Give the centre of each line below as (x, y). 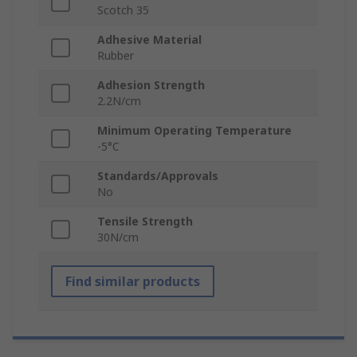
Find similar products (133, 282)
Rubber (116, 56)
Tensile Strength (145, 222)
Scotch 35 (123, 10)
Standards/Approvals (158, 176)
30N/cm (118, 237)
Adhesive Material (149, 40)
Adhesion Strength (151, 85)
